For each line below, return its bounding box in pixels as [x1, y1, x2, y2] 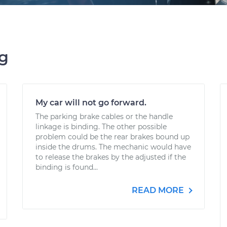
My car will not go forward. [35, 98, 146, 107]
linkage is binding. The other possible [35, 122, 167, 131]
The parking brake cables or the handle [35, 112, 173, 121]
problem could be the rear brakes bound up [35, 132, 190, 141]
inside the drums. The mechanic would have [35, 142, 191, 152]
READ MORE [132, 185, 186, 195]
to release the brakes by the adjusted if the [35, 153, 186, 162]
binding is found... [35, 163, 98, 172]
